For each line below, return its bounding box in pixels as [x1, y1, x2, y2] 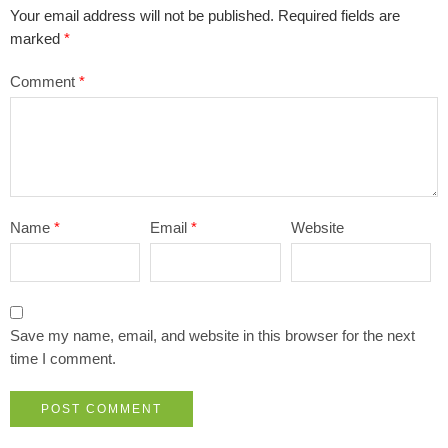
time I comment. [10, 351, 116, 368]
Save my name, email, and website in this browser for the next [10, 328, 415, 345]
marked [10, 31, 64, 48]
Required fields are [278, 8, 400, 25]
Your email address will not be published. [10, 8, 274, 25]
